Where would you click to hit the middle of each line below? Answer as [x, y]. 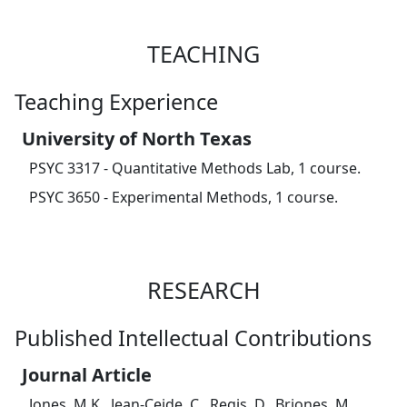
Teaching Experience [116, 101]
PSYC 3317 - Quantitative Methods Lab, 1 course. [195, 168]
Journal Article [87, 374]
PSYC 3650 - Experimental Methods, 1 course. [184, 197]
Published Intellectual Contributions [193, 338]
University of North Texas [137, 138]
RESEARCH [203, 290]
